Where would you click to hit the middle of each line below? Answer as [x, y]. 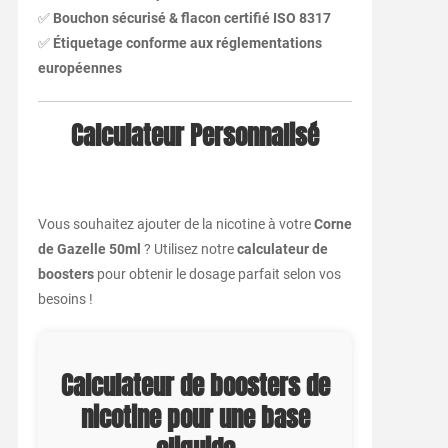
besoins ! [65, 299]
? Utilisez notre [188, 249]
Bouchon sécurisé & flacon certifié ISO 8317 [191, 18]
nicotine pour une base [195, 418]
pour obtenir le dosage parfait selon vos [217, 274]
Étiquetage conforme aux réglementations [187, 43]
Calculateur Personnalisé [195, 136]
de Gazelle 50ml [89, 249]
